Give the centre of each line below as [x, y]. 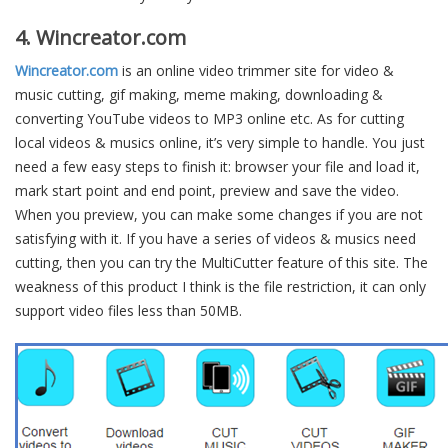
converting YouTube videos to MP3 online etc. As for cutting [209, 118]
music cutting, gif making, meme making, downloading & [199, 94]
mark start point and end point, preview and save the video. [207, 190]
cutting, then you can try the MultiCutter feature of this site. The [221, 262]
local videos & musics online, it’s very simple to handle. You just [220, 142]
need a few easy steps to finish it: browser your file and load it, [217, 166]
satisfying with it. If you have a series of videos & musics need [215, 238]
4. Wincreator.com [100, 37]
